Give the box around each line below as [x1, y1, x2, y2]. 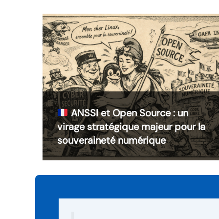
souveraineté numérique [57, 134, 166, 147]
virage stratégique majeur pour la [57, 120, 205, 133]
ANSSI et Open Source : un [68, 107, 188, 120]
